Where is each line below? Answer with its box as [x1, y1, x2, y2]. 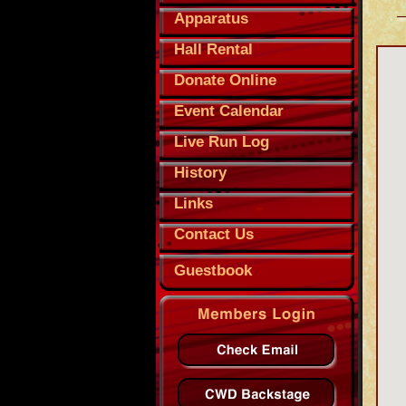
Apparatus [174, 10, 248, 27]
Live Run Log [174, 133, 269, 150]
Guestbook [174, 262, 252, 279]
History [174, 164, 227, 181]
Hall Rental [174, 41, 253, 58]
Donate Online [174, 72, 276, 89]
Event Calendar [174, 102, 284, 120]
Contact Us [174, 226, 254, 243]
